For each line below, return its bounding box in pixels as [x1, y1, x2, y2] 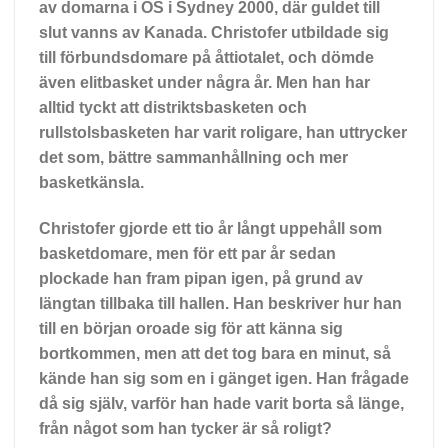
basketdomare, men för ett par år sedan [39, 244, 336, 262]
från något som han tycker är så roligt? [39, 419, 332, 437]
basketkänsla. [39, 173, 144, 191]
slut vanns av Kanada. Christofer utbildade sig [39, 23, 389, 41]
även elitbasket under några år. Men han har [39, 73, 370, 91]
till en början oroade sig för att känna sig [39, 319, 343, 337]
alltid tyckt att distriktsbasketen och [39, 98, 307, 116]
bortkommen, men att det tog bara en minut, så [39, 344, 391, 362]
